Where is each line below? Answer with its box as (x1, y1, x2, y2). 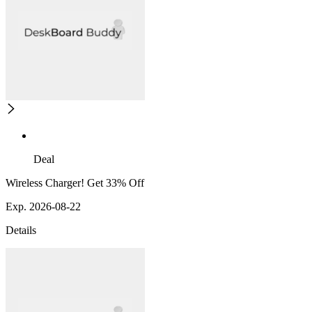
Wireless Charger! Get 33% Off (6, 177, 144, 189)
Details (6, 224, 36, 237)
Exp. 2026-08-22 (6, 201, 81, 213)
